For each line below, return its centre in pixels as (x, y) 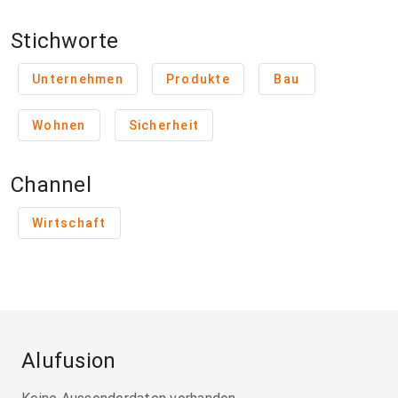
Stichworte (65, 41)
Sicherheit (163, 126)
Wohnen (59, 126)
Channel (51, 185)
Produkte (198, 80)
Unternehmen (78, 80)
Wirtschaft (69, 223)
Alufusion (69, 361)
